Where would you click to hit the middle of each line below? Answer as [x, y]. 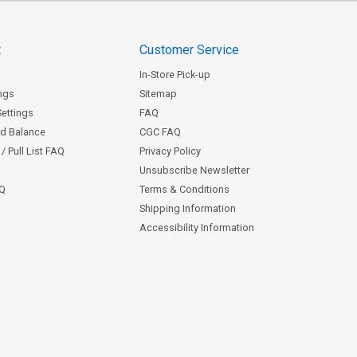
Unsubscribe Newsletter [194, 170]
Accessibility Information [196, 227]
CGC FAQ [160, 131]
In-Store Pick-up [175, 74]
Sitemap [158, 93]
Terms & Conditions [184, 189]
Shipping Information [187, 208]
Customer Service [189, 49]
